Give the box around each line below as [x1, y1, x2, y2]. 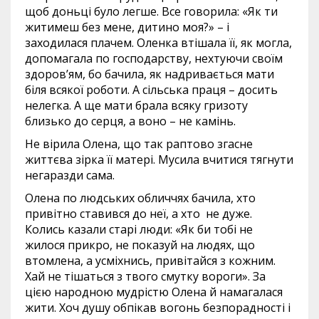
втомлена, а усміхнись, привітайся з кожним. [25, 253, 276, 268]
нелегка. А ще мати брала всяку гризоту [25, 98, 248, 113]
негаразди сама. [25, 167, 115, 183]
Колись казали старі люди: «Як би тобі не [25, 221, 253, 237]
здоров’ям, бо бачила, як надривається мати [25, 66, 274, 82]
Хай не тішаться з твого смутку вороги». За [25, 268, 266, 284]
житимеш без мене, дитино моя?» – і [25, 19, 229, 35]
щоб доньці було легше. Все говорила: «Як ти [25, 4, 278, 19]
